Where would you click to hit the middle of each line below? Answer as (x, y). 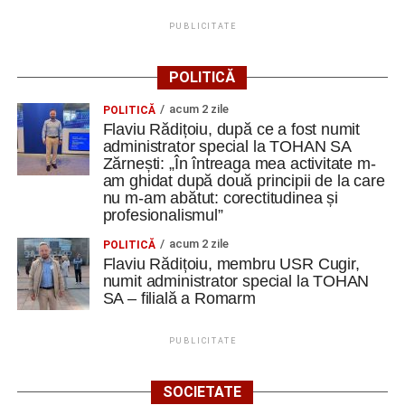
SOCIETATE (202, 391)
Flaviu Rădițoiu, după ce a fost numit (231, 129)
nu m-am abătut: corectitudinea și (220, 198)
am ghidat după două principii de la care (244, 180)
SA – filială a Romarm (179, 298)
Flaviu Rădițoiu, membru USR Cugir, (231, 264)
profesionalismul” (163, 215)
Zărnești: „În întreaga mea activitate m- (239, 163)
